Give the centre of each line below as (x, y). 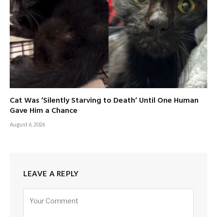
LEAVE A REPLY (51, 174)
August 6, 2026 (27, 124)
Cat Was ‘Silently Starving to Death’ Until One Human (104, 101)
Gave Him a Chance (44, 111)
